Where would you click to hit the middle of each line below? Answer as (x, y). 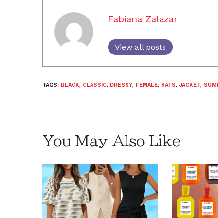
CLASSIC (95, 85)
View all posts (140, 47)
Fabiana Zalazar (143, 19)
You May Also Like (111, 141)
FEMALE (147, 85)
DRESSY (121, 85)
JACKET (190, 85)
